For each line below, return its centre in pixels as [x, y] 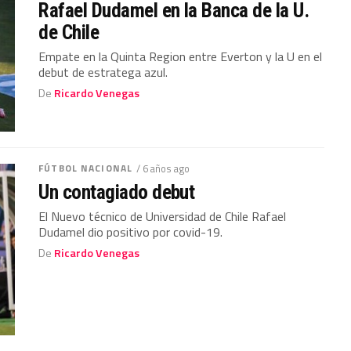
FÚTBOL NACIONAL [85, 168]
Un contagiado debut [117, 192]
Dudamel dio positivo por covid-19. [131, 232]
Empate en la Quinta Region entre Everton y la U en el [181, 57]
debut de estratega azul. [103, 72]
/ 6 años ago [163, 168]
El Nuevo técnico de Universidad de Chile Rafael [163, 216]
